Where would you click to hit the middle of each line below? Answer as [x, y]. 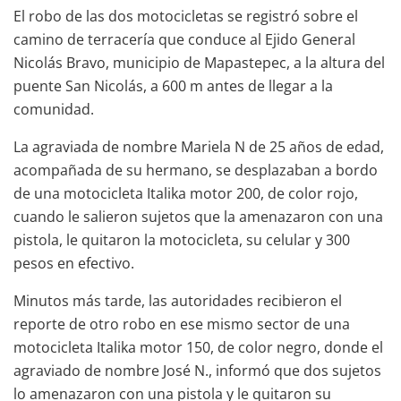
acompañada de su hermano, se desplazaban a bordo [196, 170]
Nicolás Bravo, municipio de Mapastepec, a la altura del [199, 62]
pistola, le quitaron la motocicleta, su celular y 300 [182, 239]
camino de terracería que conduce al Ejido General [184, 39]
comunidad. [54, 109]
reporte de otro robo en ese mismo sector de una [182, 324]
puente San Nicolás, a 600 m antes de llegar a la [173, 85]
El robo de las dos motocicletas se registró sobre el [186, 16]
